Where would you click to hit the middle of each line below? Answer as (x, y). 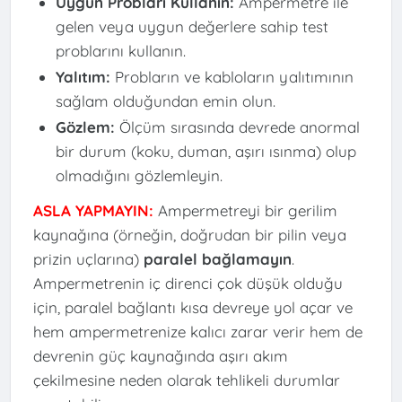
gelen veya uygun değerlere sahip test (192, 26)
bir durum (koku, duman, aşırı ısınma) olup (205, 151)
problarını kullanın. (120, 50)
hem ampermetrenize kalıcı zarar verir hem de (197, 332)
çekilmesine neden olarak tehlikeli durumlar (186, 380)
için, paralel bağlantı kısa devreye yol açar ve (192, 308)
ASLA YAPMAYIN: (93, 211)
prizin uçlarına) (88, 259)
